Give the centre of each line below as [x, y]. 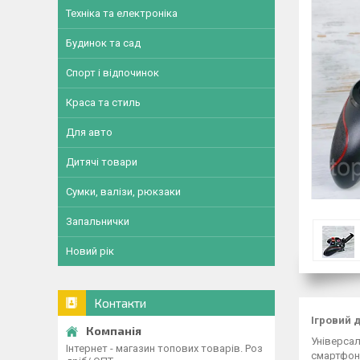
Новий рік [90, 251]
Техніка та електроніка [122, 13]
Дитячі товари [102, 162]
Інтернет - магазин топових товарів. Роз [164, 348]
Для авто [89, 132]
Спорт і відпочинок [112, 73]
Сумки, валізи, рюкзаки [123, 192]
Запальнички [98, 221]
